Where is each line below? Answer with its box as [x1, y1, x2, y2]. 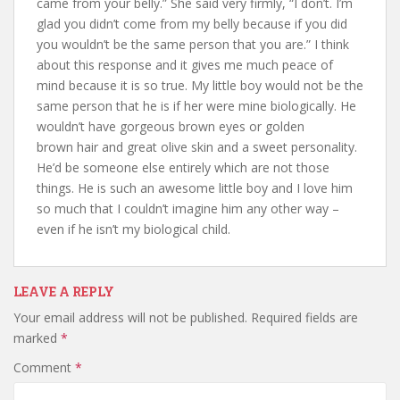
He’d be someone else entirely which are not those [37, 159, 329, 177]
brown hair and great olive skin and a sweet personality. [37, 138, 357, 156]
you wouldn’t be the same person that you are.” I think [37, 36, 349, 54]
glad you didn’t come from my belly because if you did [37, 15, 347, 33]
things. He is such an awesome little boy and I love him [37, 179, 353, 197]
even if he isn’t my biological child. [37, 221, 230, 238]
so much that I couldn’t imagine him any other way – [37, 200, 339, 218]
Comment [13, 359, 75, 377]
